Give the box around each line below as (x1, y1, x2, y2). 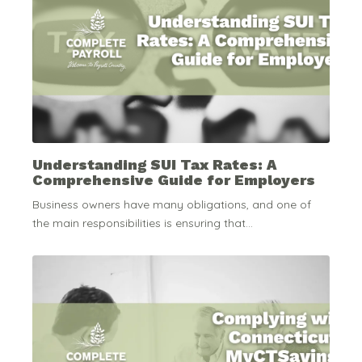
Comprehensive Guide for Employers (32, 170, 315, 188)
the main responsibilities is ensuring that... (32, 216, 253, 231)
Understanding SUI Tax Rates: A (32, 155, 276, 173)
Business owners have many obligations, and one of (32, 197, 311, 213)
